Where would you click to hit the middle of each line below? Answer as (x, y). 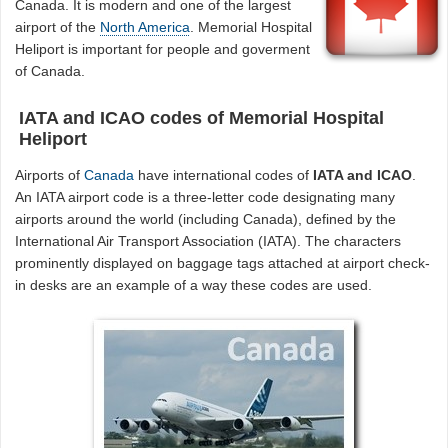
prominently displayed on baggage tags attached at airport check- (223, 263)
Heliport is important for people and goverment (163, 48)
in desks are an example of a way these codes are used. (194, 285)
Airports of (50, 175)
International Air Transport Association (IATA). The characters (208, 241)
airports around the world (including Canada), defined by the (206, 219)
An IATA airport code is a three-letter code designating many (205, 197)
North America (145, 26)
